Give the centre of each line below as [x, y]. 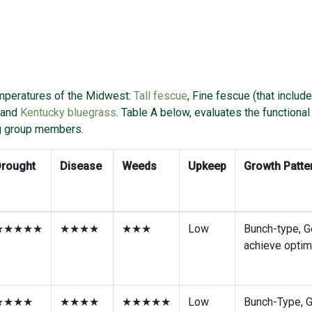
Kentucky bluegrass [68, 127]
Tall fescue [161, 110]
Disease [82, 180]
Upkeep [207, 180]
